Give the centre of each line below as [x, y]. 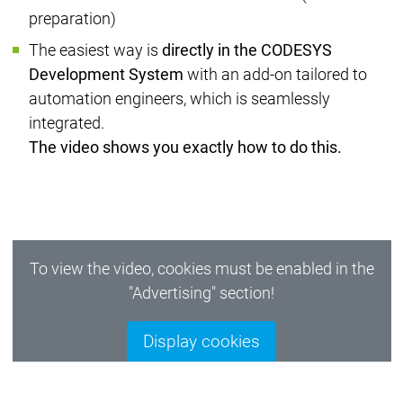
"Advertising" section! [201, 293]
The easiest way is [95, 50]
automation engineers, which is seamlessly [179, 99]
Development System [106, 75]
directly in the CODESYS [246, 50]
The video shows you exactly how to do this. [185, 148]
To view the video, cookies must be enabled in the [201, 269]
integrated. [68, 123]
